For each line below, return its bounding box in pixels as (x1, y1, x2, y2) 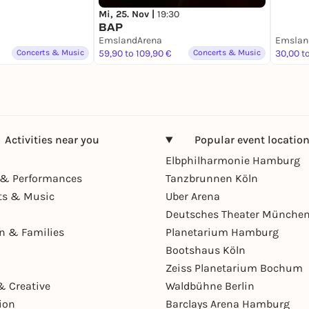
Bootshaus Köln (166, 243, 246, 257)
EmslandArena (99, 34, 162, 47)
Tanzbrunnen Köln (166, 172, 258, 186)
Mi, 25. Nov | (99, 8, 157, 21)
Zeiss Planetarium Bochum (166, 261, 303, 275)
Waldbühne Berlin (166, 279, 255, 293)
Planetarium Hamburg (166, 226, 279, 239)
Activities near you (4, 133, 99, 147)
